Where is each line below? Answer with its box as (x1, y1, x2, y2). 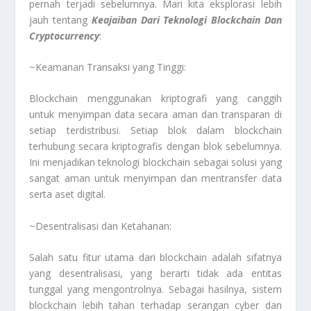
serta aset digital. (29, 187, 106, 201)
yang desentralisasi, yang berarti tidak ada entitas (29, 267, 282, 280)
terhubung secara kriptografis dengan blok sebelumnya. (29, 140, 282, 153)
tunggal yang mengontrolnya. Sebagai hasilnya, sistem (29, 283, 282, 296)
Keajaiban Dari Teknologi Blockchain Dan (91, 12, 282, 26)
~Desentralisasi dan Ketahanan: (29, 219, 172, 233)
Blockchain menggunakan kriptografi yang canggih (29, 92, 282, 106)
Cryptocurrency (29, 28, 100, 42)
